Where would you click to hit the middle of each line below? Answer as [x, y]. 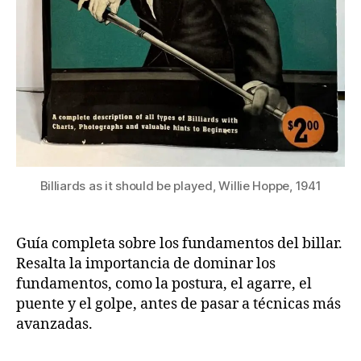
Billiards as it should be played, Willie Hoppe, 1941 [180, 186]
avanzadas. [54, 325]
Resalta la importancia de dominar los [146, 264]
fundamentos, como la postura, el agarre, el [164, 284]
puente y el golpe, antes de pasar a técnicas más [178, 305]
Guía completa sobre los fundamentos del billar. [179, 244]
